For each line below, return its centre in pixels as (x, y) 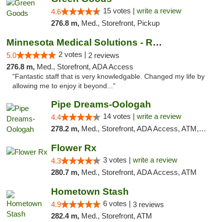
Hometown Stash (90, 192)
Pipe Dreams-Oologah (101, 104)
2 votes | (73, 54)
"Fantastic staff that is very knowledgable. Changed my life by (109, 77)
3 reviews (148, 204)
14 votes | (120, 116)
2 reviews (104, 55)
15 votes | (120, 11)
